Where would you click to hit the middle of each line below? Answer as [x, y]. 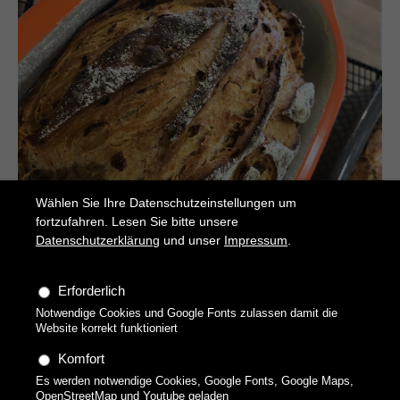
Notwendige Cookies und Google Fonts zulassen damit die [187, 313]
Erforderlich [92, 291]
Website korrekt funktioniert [107, 328]
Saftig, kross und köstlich [110, 300]
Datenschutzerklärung [98, 241]
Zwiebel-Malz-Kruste [98, 270]
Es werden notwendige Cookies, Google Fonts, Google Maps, [195, 381]
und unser [192, 241]
